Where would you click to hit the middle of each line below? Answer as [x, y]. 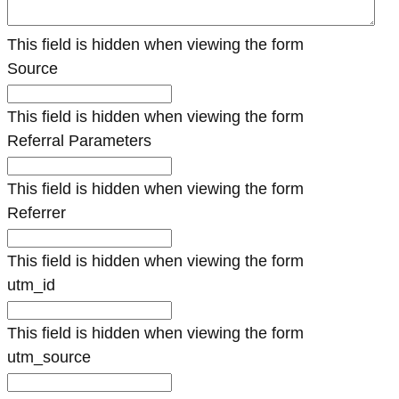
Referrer [37, 213]
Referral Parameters [79, 141]
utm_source [49, 357]
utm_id [31, 285]
